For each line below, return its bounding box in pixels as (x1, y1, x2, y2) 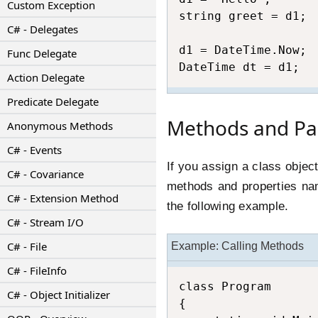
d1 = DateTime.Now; (179, 43, 307, 57)
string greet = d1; (179, 9, 307, 23)
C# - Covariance (7, 167, 84, 181)
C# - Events (7, 143, 62, 157)
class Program (179, 280, 271, 293)
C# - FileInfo (7, 263, 67, 278)
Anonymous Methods (7, 119, 113, 133)
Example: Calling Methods (171, 240, 304, 252)
